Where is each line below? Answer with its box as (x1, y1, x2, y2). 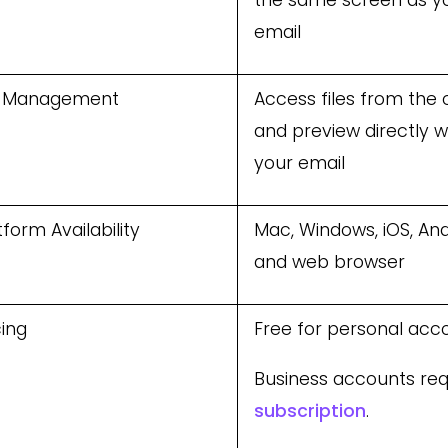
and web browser (254, 250, 405, 275)
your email (254, 151, 345, 176)
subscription (254, 399, 366, 424)
